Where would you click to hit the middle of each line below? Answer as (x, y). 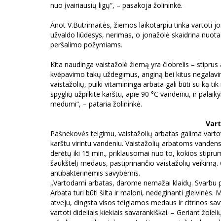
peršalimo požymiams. (86, 44)
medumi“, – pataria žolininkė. (96, 104)
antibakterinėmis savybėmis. (95, 173)
